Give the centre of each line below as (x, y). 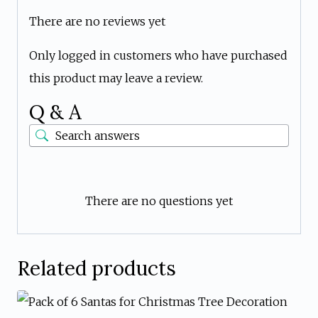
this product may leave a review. (116, 78)
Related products (97, 268)
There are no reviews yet (97, 21)
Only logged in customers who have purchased (158, 55)
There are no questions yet (159, 201)
